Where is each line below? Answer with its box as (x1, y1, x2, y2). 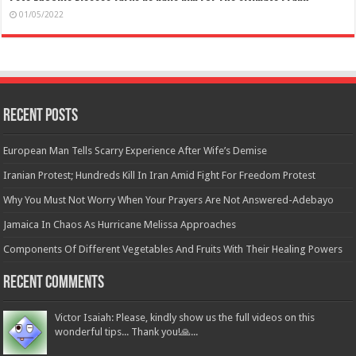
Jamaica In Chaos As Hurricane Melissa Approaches (3, 218, 237, 230)
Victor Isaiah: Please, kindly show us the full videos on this (55, 311, 315, 323)
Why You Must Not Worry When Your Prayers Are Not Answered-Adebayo (3, 193, 335, 206)
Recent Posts (3, 106, 79, 126)
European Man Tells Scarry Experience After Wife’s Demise (3, 144, 268, 157)
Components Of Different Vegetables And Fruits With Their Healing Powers (3, 242, 343, 255)
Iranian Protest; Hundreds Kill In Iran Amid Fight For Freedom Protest (3, 168, 316, 181)
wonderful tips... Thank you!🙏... (55, 325, 199, 338)
